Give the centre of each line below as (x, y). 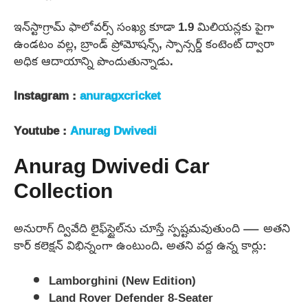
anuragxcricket (120, 96)
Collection (63, 193)
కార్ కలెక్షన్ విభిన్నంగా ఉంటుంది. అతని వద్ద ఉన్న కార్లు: (140, 245)
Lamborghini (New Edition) (122, 280)
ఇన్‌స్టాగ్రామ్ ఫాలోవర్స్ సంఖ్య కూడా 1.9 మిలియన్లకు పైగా (144, 26)
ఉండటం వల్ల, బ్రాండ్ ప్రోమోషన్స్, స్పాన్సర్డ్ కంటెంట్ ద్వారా (144, 43)
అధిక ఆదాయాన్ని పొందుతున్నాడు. (93, 60)
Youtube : (42, 130)
